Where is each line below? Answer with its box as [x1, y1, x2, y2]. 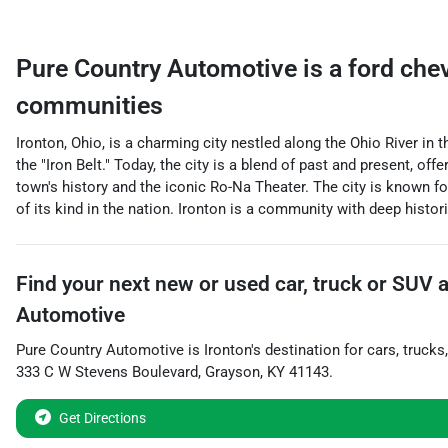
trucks [403, 341, 445, 359]
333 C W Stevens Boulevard [16, 363, 198, 381]
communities [16, 91, 163, 120]
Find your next [16, 272, 155, 296]
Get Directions [59, 410, 146, 426]
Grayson [205, 363, 260, 381]
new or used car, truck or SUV [155, 272, 433, 296]
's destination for [251, 341, 363, 359]
